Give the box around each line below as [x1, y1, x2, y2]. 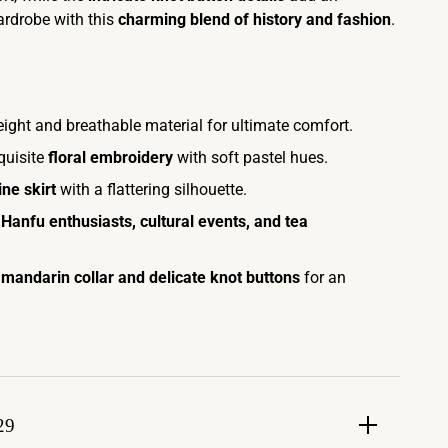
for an [300, 268, 346, 287]
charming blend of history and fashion [118, 10, 391, 29]
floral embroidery [48, 148, 173, 167]
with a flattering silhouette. [56, 180, 247, 199]
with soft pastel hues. [173, 148, 328, 167]
